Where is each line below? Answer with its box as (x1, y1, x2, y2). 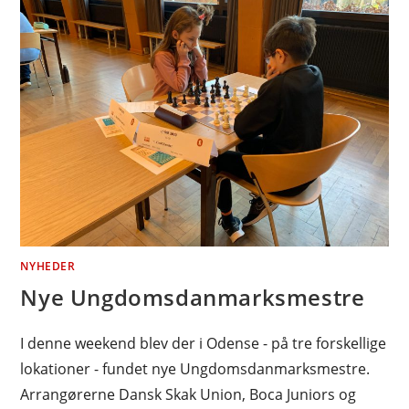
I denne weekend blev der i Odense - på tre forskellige (20, 333, 387, 354)
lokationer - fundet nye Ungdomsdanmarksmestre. (20, 359, 371, 380)
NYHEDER (20, 258, 76, 275)
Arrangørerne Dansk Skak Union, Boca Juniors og (20, 384, 357, 405)
